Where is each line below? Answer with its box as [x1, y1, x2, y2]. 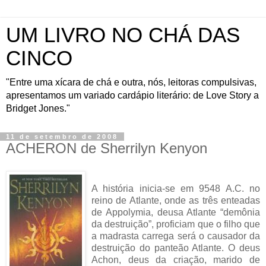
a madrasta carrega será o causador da [91, 230, 260, 241]
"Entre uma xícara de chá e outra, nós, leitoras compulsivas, [6, 77, 256, 87]
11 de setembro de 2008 [6, 133, 118, 140]
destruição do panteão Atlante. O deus [91, 242, 260, 253]
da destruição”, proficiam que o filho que [91, 218, 260, 229]
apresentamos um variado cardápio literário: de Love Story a [6, 90, 259, 100]
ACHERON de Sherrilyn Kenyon [6, 140, 207, 156]
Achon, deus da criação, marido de [91, 254, 260, 265]
